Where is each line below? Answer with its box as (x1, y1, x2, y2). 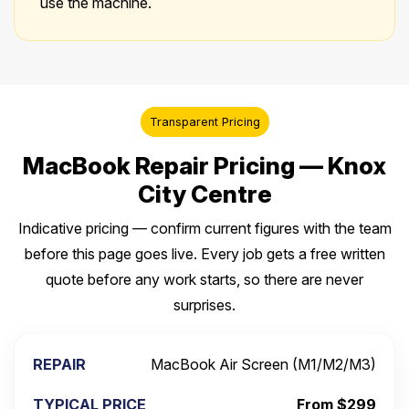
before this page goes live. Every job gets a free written (24, 245, 385, 264)
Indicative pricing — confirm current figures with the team (17, 219, 392, 238)
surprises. (173, 296, 236, 315)
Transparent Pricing (149, 115, 260, 130)
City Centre (137, 180, 272, 209)
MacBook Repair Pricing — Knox (23, 152, 386, 181)
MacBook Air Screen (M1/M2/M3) (151, 355, 376, 374)
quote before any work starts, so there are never (46, 270, 363, 289)
